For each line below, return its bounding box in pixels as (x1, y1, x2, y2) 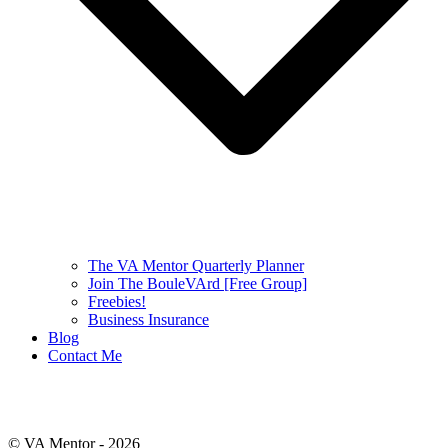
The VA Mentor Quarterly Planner (88, 256, 304, 274)
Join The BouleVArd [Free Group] (88, 274, 307, 292)
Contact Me (48, 346, 122, 364)
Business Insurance (88, 310, 209, 328)
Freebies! (88, 292, 146, 310)
